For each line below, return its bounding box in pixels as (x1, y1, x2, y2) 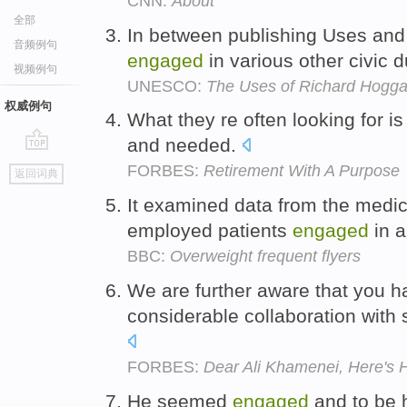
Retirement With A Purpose (203, 162, 400, 181)
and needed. (127, 134, 242, 156)
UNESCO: (127, 76, 206, 95)
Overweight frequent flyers (170, 247, 361, 266)
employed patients (127, 220, 293, 242)
